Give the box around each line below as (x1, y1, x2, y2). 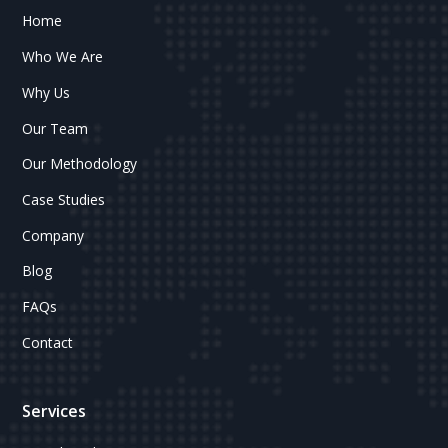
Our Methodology (22, 154, 138, 174)
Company (22, 225, 85, 245)
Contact (22, 332, 74, 352)
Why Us (22, 82, 71, 102)
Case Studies (22, 190, 106, 210)
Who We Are (22, 47, 104, 67)
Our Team (22, 118, 89, 138)
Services (22, 400, 87, 423)
